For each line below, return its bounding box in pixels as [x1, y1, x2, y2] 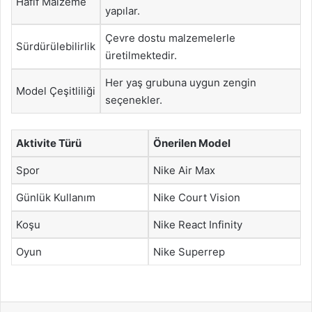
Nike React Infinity [153, 217, 242, 231]
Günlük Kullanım [16, 190, 95, 204]
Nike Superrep [153, 244, 225, 258]
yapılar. [105, 4, 140, 17]
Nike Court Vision [153, 190, 240, 204]
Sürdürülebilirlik [16, 40, 95, 53]
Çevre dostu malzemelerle [105, 31, 235, 45]
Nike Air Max [153, 163, 215, 177]
